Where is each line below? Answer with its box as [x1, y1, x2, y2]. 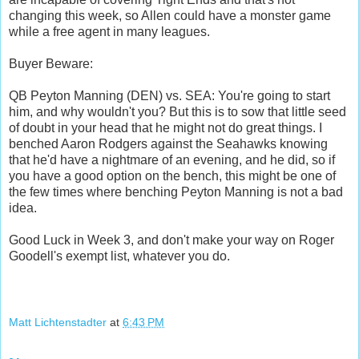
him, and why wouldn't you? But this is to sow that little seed [9, 104, 346, 119]
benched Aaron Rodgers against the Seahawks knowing [9, 136, 328, 151]
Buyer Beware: [9, 56, 93, 71]
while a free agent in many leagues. [9, 24, 210, 38]
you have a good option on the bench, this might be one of [9, 168, 336, 183]
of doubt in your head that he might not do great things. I [9, 120, 322, 135]
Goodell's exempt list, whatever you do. [9, 248, 230, 263]
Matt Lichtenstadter [9, 316, 107, 329]
